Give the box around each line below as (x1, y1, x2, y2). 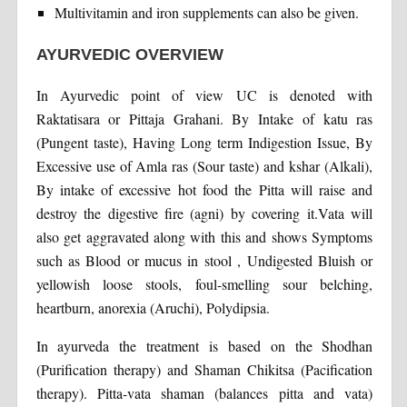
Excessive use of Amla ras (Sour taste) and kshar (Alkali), (35, 155, 373, 175)
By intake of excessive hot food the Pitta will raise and (35, 179, 373, 199)
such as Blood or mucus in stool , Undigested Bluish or (35, 250, 373, 270)
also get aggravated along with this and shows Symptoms (35, 226, 373, 246)
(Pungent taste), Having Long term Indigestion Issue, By (35, 132, 373, 152)
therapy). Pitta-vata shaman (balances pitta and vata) (35, 382, 373, 402)
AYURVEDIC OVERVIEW (35, 45, 223, 64)
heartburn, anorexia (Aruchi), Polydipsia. (35, 297, 270, 317)
